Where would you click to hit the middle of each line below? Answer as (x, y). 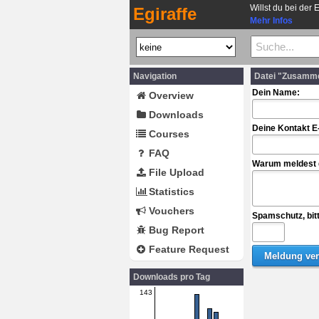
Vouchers (170, 211)
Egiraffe (165, 14)
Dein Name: (276, 93)
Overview (170, 95)
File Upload (175, 172)
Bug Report (175, 230)
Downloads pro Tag (172, 277)
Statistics (170, 192)
